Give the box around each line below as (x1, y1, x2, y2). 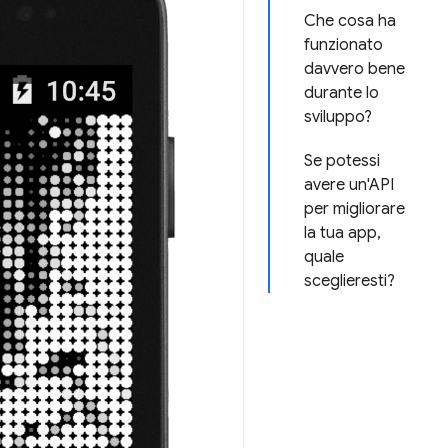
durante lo (304, 83, 379, 103)
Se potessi (304, 151, 380, 171)
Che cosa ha (304, 11, 396, 31)
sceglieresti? (304, 271, 395, 291)
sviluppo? (304, 107, 372, 127)
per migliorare (304, 199, 405, 219)
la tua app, (304, 223, 381, 243)
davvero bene (304, 59, 405, 79)
